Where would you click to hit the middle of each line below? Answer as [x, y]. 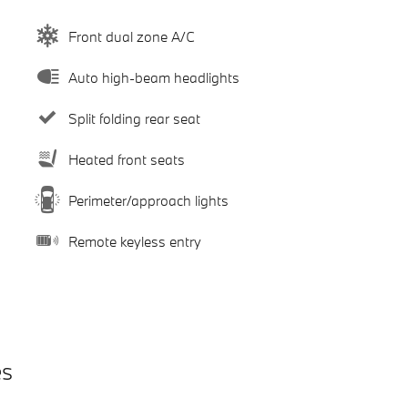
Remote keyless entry [134, 241]
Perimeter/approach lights [148, 200]
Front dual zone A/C [131, 36]
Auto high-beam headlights [153, 77]
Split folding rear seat [134, 118]
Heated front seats [126, 159]
